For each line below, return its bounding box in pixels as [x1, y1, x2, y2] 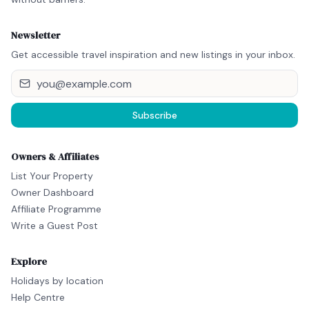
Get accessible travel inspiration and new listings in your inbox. [11, 48, 295, 61]
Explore [11, 255, 47, 269]
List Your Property [11, 170, 93, 183]
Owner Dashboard [11, 186, 94, 199]
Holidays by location [11, 275, 103, 288]
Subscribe [132, 109, 177, 122]
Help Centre [11, 291, 65, 304]
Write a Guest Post [11, 219, 98, 232]
